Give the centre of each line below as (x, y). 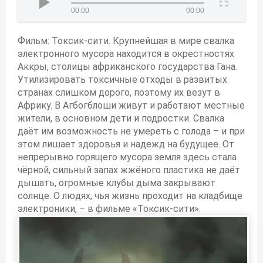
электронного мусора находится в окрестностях (126, 54)
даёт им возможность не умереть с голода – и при (131, 131)
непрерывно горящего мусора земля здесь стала (127, 157)
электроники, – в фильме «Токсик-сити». (109, 209)
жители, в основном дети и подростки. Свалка (121, 119)
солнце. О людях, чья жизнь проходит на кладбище (130, 196)
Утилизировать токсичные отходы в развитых (122, 80)
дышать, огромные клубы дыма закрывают (117, 183)
